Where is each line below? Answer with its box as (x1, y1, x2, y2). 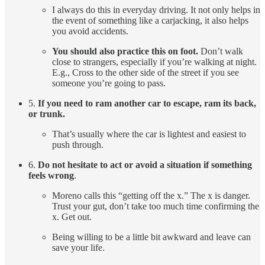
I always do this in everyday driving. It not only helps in (52, 5, 260, 15)
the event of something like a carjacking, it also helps (52, 15, 248, 26)
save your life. (52, 243, 105, 253)
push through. (52, 140, 104, 150)
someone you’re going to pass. (52, 78, 166, 89)
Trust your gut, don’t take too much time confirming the (52, 201, 259, 212)
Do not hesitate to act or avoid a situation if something (38, 160, 252, 170)
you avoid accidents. (52, 26, 128, 37)
